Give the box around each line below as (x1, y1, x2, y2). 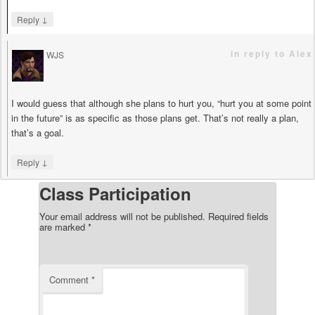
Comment (49, 272, 91, 286)
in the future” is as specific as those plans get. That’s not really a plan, (11, 110, 299, 124)
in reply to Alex (231, 46, 313, 60)
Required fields (208, 209, 269, 223)
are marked (39, 219, 88, 233)
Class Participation (39, 181, 191, 205)
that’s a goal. (11, 125, 64, 139)
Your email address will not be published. (39, 209, 205, 223)
